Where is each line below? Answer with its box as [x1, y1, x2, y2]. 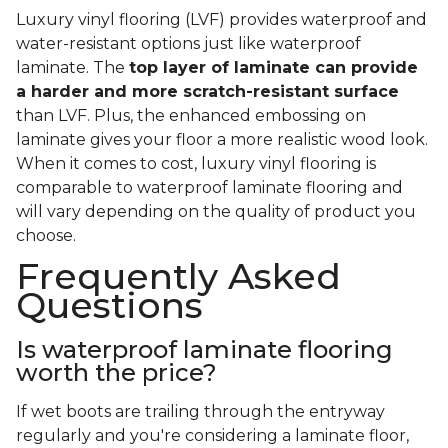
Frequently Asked [16, 254, 341, 299]
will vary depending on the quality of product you [16, 202, 416, 222]
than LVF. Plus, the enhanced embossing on [16, 106, 366, 126]
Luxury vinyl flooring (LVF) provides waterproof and [16, 10, 427, 30]
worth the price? [16, 358, 217, 388]
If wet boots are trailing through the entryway [16, 402, 385, 422]
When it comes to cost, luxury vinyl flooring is [16, 154, 376, 174]
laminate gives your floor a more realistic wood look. [16, 130, 428, 150]
